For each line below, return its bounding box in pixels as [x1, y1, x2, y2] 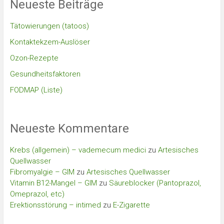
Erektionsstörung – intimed [9, 200, 101, 209]
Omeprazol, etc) [9, 189, 64, 198]
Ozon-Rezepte [9, 53, 58, 62]
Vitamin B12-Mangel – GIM [9, 178, 97, 187]
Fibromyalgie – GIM [9, 167, 74, 176]
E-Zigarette [112, 200, 150, 209]
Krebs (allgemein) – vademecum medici [9, 145, 146, 154]
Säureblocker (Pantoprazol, [108, 178, 201, 187]
